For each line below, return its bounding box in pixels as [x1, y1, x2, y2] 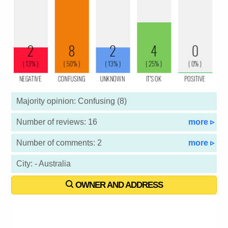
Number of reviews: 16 [16, 118, 98, 127]
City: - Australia [16, 159, 71, 168]
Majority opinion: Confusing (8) [16, 97, 127, 106]
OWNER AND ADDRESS [73, 180, 163, 190]
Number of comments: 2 [16, 138, 102, 148]
